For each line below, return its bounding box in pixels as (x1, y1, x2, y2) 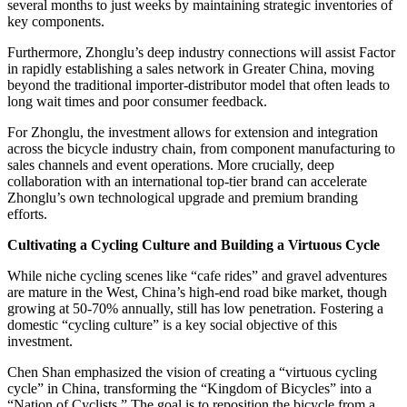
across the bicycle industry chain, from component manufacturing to (7, 140, 395, 156)
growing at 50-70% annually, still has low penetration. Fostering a (7, 300, 383, 316)
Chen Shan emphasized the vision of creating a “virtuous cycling (7, 363, 377, 380)
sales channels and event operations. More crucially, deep (7, 156, 334, 173)
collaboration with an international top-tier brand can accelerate (7, 173, 367, 189)
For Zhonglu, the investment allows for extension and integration (7, 124, 378, 140)
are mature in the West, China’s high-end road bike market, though (7, 283, 387, 300)
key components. (7, 13, 104, 29)
